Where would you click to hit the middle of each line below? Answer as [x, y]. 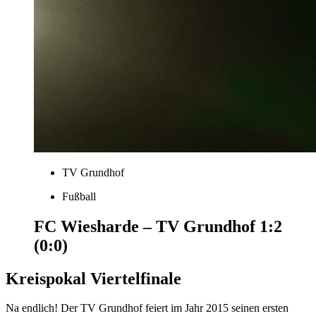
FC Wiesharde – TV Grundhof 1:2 [158, 226]
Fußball [79, 196]
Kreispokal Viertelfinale [93, 278]
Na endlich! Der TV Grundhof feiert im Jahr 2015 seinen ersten [147, 308]
